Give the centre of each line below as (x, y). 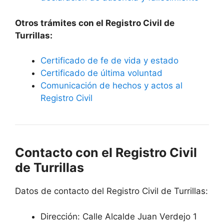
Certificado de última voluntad (101, 73)
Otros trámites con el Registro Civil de (95, 23)
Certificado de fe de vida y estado (109, 61)
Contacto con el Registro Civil (106, 153)
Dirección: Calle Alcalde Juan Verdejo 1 (119, 216)
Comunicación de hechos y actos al (111, 86)
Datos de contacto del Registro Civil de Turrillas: (111, 191)
